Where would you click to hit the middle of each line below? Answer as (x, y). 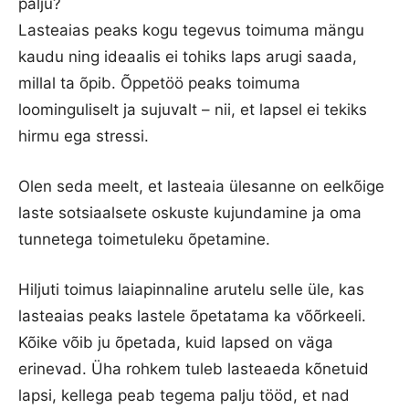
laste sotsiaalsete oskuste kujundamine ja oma (190, 212)
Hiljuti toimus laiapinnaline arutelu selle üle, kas (191, 289)
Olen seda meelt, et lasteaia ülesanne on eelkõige (201, 186)
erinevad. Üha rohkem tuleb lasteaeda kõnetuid (194, 368)
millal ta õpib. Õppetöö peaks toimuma (159, 83)
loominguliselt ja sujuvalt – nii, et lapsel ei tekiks (193, 109)
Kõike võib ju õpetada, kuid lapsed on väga (176, 342)
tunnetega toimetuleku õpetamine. (144, 239)
